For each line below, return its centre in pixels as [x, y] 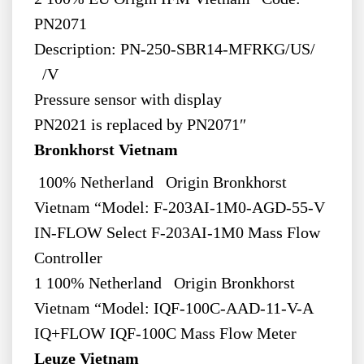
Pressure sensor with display [128, 100]
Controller [72, 258]
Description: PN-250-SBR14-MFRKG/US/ [180, 50]
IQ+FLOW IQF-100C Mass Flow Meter [169, 334]
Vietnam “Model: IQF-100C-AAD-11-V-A [175, 309]
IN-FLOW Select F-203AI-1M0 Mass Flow [177, 233]
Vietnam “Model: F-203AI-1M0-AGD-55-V [181, 208]
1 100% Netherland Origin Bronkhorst [164, 284]
